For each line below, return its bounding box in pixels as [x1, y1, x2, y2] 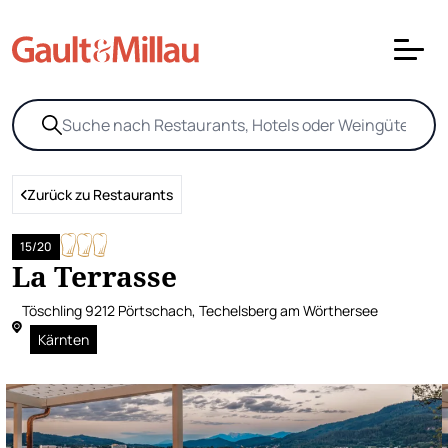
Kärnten [38, 330, 89, 349]
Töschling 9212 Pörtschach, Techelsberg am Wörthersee [22, 301, 378, 320]
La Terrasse [12, 257, 177, 295]
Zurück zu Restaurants [27, 185, 173, 204]
